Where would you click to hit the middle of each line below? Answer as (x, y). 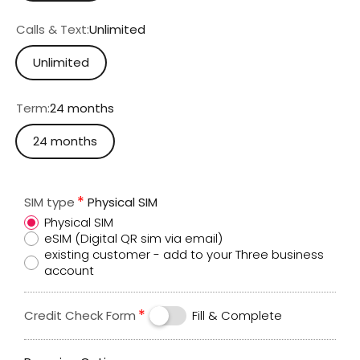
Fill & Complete (237, 316)
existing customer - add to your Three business (184, 255)
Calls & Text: (53, 30)
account (69, 271)
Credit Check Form (80, 316)
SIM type (49, 202)
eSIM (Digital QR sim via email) (133, 239)
